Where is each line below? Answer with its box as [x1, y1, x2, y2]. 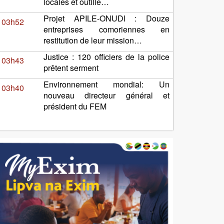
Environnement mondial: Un [43, 78, 169, 90]
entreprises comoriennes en [43, 23, 169, 35]
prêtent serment [43, 62, 98, 73]
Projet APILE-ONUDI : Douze [43, 12, 169, 24]
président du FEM [43, 100, 106, 112]
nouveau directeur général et [43, 89, 169, 101]
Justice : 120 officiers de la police [43, 51, 169, 62]
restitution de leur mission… [43, 34, 142, 46]
